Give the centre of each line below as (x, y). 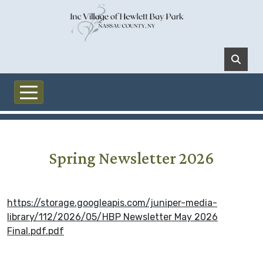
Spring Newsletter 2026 (131, 158)
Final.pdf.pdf (36, 231)
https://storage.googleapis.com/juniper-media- (112, 203)
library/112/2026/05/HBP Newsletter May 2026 (112, 217)
